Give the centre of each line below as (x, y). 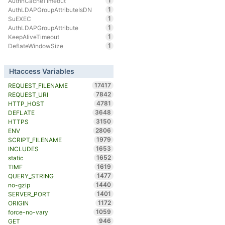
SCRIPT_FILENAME (35, 140)
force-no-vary (28, 212)
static (16, 158)
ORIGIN (18, 203)
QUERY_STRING (31, 176)
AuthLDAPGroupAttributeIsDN (50, 10)
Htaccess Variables (41, 71)
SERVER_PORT (29, 194)
